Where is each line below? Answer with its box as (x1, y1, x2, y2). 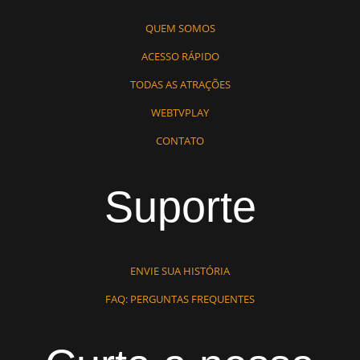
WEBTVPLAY (151, 105, 209, 121)
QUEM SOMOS (145, 21, 215, 36)
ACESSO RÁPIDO (141, 49, 219, 64)
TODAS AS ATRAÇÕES (129, 77, 231, 92)
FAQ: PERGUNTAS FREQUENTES (105, 292, 255, 307)
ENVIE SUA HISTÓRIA (130, 264, 230, 279)
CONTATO (156, 133, 204, 149)
